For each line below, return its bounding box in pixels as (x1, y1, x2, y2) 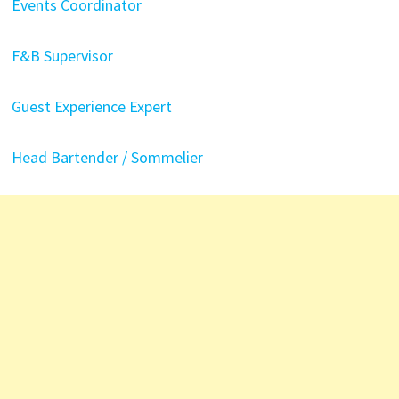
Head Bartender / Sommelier (11, 147, 203, 167)
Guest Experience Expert (11, 96, 172, 117)
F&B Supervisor (11, 45, 113, 66)
